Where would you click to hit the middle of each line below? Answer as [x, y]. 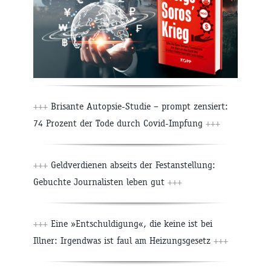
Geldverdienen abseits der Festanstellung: [132, 165]
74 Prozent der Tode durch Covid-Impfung [119, 123]
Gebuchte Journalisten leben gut [100, 182]
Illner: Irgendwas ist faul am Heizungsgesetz [123, 241]
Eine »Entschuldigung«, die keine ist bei [130, 224]
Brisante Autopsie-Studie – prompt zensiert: [138, 106]
